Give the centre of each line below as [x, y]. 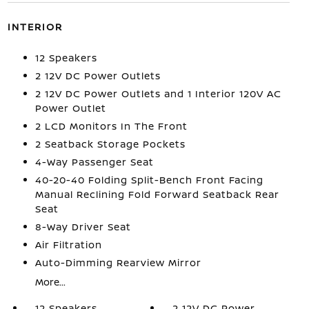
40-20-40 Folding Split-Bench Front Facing [149, 180]
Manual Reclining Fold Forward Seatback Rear [157, 194]
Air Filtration [68, 245]
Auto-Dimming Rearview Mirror [118, 262]
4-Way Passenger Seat [94, 162]
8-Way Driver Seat [83, 227]
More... [50, 282]
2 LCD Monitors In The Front [111, 126]
